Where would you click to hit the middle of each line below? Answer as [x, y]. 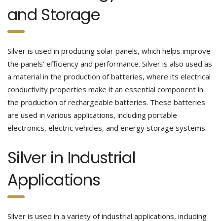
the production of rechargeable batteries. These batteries [106, 102]
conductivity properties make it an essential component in [105, 89]
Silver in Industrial [72, 158]
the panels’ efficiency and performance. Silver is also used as [110, 64]
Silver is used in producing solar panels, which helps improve [109, 51]
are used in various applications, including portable [92, 115]
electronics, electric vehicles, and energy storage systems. [107, 128]
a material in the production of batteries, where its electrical [109, 76]
